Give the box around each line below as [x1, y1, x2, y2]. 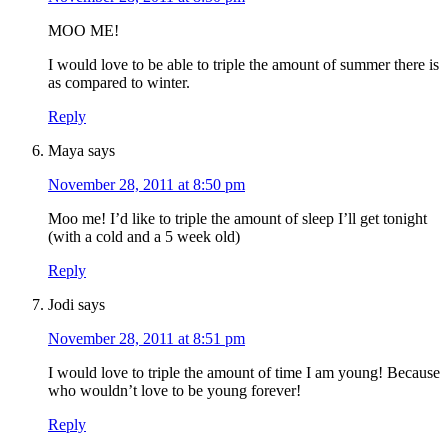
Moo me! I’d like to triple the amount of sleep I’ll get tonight [48, 210, 427, 228]
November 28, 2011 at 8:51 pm [48, 330, 245, 348]
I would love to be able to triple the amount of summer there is [48, 56, 439, 74]
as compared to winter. [48, 74, 190, 92]
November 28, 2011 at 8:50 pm [48, 176, 245, 194]
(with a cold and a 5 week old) [48, 228, 240, 246]
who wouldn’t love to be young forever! [48, 382, 301, 400]
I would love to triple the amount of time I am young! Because [48, 364, 440, 382]
